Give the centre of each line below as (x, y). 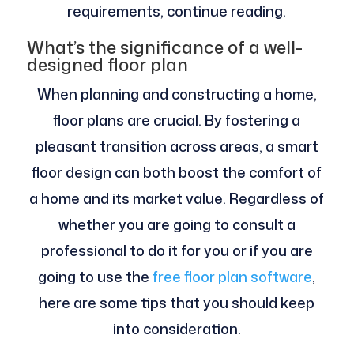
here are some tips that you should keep (177, 303)
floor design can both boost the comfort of (177, 173)
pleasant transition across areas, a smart (177, 147)
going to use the (96, 277)
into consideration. (177, 329)
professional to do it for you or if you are (177, 251)
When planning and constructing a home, (177, 94)
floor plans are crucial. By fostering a (177, 121)
